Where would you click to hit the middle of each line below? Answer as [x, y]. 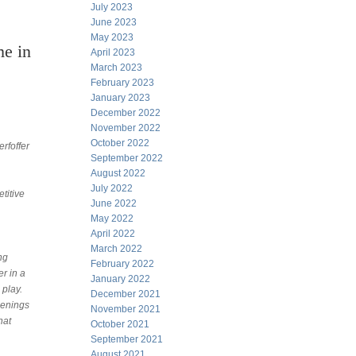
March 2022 [116, 249]
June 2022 [114, 203]
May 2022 [112, 219]
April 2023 [113, 52]
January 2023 [120, 98]
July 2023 [112, 7]
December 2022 [126, 113]
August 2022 [118, 173]
